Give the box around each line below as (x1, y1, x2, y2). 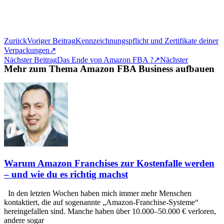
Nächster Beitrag (4, 55, 57, 64)
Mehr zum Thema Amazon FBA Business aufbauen (4, 63, 214, 74)
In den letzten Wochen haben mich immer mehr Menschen (4, 189, 191, 198)
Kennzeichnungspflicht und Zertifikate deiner (75, 36, 218, 45)
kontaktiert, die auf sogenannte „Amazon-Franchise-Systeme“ (4, 198, 198, 207)
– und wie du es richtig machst (4, 168, 128, 179)
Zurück (4, 36, 27, 45)
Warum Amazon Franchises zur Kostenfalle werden (4, 157, 214, 168)
